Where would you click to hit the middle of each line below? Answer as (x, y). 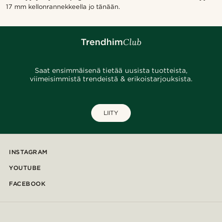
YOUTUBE (25, 168)
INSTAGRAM (28, 152)
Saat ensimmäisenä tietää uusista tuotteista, (111, 70)
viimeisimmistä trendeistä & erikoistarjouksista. (111, 79)
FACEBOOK (27, 184)
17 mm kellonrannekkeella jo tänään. (63, 7)
